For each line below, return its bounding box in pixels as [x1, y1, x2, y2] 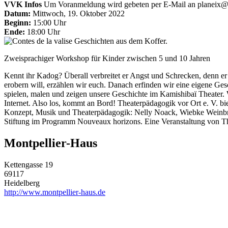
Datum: [4, 9, 31, 18]
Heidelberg [4, 178, 40, 187]
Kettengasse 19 [4, 160, 53, 169]
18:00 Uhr [25, 27, 60, 36]
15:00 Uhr [31, 18, 66, 27]
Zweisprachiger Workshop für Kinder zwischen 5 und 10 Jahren [4, 53, 210, 63]
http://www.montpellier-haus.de [4, 187, 105, 196]
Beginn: [4, 18, 31, 27]
